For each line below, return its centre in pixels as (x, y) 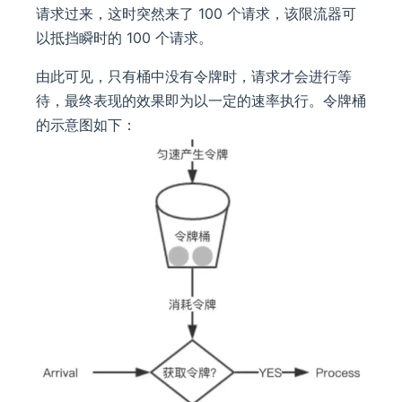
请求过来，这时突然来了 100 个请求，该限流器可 (196, 13)
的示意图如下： (86, 124)
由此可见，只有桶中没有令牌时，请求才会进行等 (194, 76)
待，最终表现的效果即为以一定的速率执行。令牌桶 (201, 100)
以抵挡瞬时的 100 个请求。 (124, 37)
